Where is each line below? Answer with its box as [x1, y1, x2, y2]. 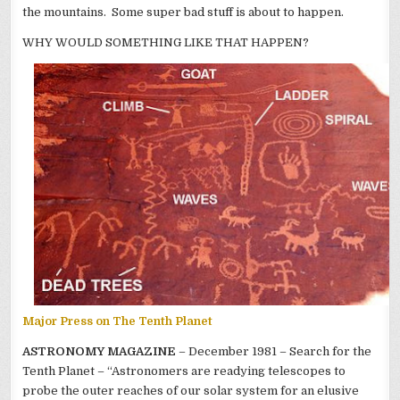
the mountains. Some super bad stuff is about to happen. [22, 5, 345, 20]
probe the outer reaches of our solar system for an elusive [22, 383, 360, 397]
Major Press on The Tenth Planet [22, 313, 213, 328]
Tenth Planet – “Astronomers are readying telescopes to [22, 363, 346, 378]
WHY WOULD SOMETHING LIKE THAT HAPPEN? [22, 36, 310, 50]
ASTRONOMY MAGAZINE [22, 344, 177, 358]
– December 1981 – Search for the [176, 344, 372, 358]
